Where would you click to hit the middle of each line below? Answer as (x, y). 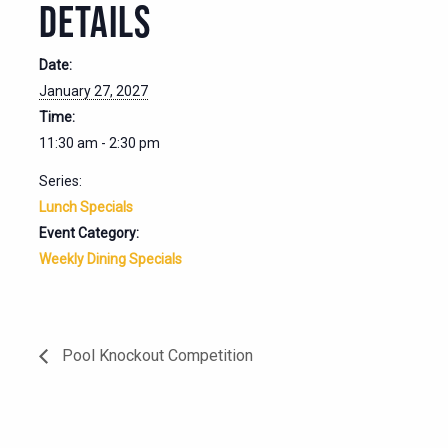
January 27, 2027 (93, 90)
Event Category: (89, 232)
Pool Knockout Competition (155, 356)
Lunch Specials (86, 206)
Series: (60, 180)
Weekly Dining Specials (110, 258)
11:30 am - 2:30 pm (99, 142)
